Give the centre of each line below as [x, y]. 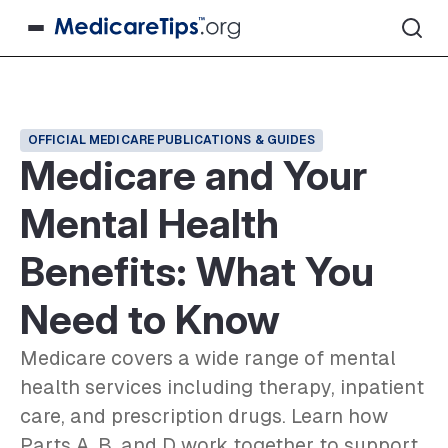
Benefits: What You [197, 271]
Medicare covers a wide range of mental [208, 358]
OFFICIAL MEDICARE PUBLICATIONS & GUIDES [171, 140]
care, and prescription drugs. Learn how [204, 416]
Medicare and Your [193, 175]
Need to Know [150, 319]
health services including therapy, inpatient [222, 387]
